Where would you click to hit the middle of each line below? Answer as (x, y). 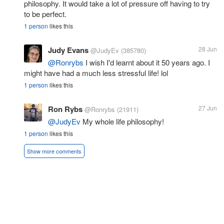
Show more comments (54, 151)
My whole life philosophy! (122, 121)
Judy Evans (68, 50)
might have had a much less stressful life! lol (96, 72)
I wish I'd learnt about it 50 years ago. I (147, 62)
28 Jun (208, 48)
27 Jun (208, 107)
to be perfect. (45, 13)
